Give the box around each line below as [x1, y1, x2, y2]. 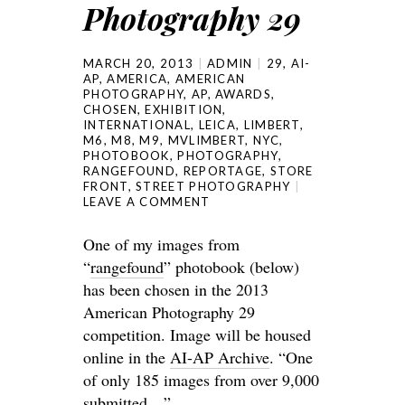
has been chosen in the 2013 [83, 278, 268, 300]
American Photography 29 [83, 301, 255, 323]
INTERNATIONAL [83, 118, 191, 132]
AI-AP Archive [170, 346, 269, 368]
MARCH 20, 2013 [83, 56, 194, 71]
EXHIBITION [145, 102, 223, 117]
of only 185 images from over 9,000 [83, 369, 319, 391]
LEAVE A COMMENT [83, 194, 211, 209]
